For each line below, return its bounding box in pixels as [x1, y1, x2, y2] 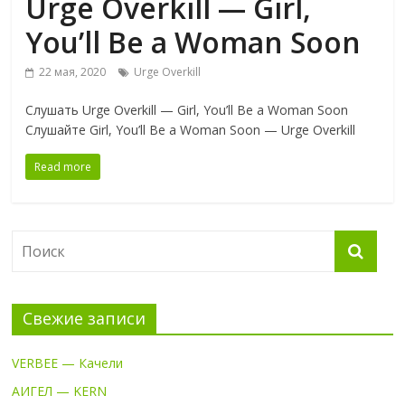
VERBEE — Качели [12, 354, 124, 372]
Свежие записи [23, 307, 146, 330]
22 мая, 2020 [39, 64, 107, 80]
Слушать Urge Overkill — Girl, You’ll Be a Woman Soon [25, 101, 349, 119]
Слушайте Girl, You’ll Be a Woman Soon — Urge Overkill [25, 121, 356, 139]
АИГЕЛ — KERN [12, 382, 108, 400]
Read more [34, 159, 92, 175]
